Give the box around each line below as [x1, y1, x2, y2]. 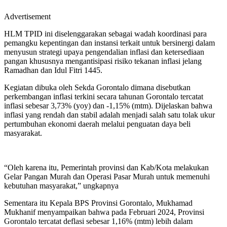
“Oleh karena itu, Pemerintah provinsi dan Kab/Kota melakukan [4, 163, 209, 172]
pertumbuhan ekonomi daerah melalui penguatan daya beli [4, 120, 191, 128]
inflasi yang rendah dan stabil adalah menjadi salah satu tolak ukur [4, 110, 215, 119]
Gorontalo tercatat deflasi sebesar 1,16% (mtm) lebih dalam [4, 217, 193, 225]
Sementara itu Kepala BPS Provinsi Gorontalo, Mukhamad [4, 199, 193, 207]
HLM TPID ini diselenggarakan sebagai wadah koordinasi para [4, 29, 207, 38]
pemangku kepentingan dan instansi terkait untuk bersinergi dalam [4, 39, 215, 47]
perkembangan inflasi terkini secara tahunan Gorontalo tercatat [4, 92, 203, 101]
